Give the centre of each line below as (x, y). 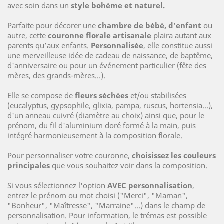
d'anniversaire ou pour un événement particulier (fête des (107, 65)
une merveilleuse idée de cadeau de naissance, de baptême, (110, 55)
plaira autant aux (181, 35)
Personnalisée (117, 45)
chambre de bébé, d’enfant (150, 25)
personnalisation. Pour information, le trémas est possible (107, 215)
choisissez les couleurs (174, 155)
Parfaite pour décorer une (53, 25)
